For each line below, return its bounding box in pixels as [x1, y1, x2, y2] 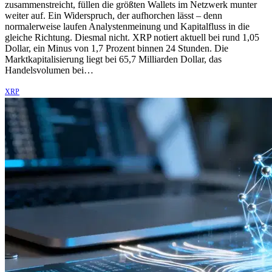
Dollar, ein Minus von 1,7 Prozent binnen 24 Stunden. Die [5, 43, 228, 54]
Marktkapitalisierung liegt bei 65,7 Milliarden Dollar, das [5, 54, 222, 65]
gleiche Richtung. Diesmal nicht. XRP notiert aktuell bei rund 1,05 [5, 32, 259, 43]
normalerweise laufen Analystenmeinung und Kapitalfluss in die [5, 21, 250, 32]
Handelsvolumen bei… [5, 65, 93, 76]
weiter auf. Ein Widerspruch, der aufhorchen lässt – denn [5, 10, 222, 21]
